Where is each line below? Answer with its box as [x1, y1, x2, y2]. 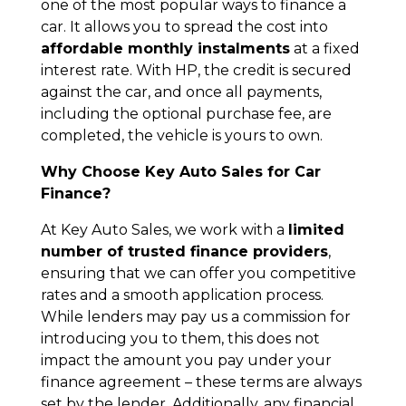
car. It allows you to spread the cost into [40, 17, 328, 35]
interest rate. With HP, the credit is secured [40, 61, 352, 79]
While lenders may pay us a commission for [40, 307, 351, 325]
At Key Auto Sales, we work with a [40, 220, 288, 238]
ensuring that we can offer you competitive [40, 264, 356, 282]
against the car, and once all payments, [40, 82, 322, 101]
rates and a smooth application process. [40, 285, 324, 304]
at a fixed [289, 39, 360, 57]
